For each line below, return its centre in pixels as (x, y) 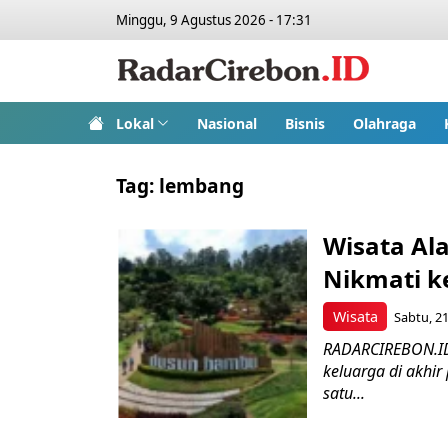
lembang (201, 185)
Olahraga (384, 123)
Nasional (226, 123)
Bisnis (304, 123)
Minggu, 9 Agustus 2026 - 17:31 (214, 20)
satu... (344, 392)
